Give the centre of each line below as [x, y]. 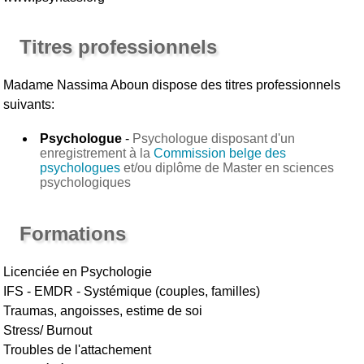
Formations [73, 233]
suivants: [29, 104]
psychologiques [86, 182]
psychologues [80, 167]
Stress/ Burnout [48, 330]
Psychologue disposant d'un [214, 138]
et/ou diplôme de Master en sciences [227, 167]
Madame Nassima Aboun [76, 84]
